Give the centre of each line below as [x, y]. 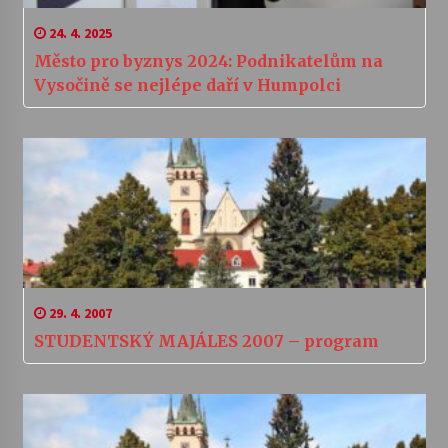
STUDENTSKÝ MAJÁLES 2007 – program [333, 341]
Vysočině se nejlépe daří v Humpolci [187, 85]
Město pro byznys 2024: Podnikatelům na [208, 61]
